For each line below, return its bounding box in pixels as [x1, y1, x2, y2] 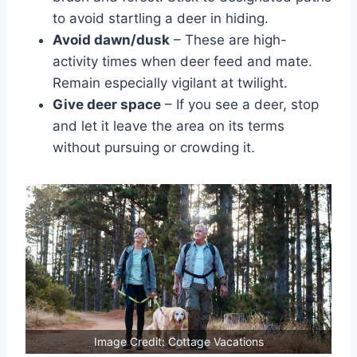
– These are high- [170, 32, 287, 49]
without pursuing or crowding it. [53, 139, 255, 156]
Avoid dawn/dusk [53, 32, 170, 49]
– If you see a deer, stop [161, 96, 319, 113]
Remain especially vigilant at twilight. [53, 75, 288, 92]
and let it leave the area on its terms [53, 118, 284, 135]
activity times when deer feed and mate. [53, 53, 312, 70]
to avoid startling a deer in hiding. [53, 10, 269, 27]
